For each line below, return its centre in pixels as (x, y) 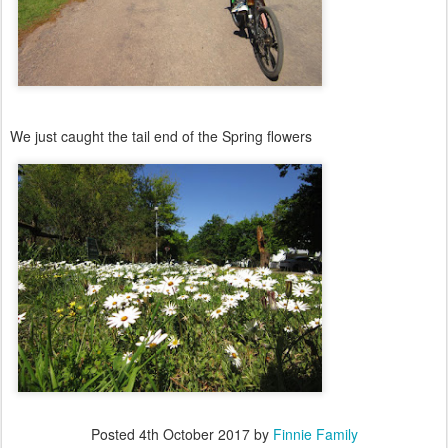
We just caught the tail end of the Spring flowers (161, 136)
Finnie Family (315, 434)
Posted (114, 434)
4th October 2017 (194, 434)
